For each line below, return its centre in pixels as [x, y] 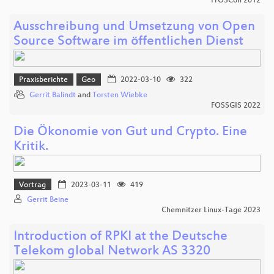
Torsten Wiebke [120, 95]
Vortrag [33, 185]
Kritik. [31, 147]
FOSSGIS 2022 [236, 106]
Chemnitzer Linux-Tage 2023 [211, 211]
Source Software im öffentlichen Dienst [128, 42]
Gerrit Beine [48, 200]
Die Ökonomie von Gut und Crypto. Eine [130, 132]
